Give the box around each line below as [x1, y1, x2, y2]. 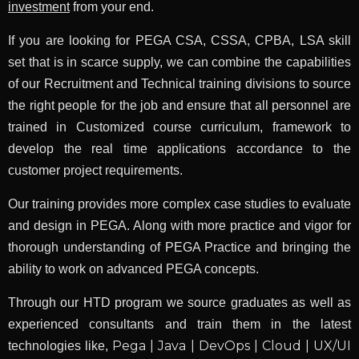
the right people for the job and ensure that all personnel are [8, 99, 351, 113]
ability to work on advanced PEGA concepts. [8, 262, 259, 276]
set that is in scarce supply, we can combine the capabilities [8, 55, 351, 70]
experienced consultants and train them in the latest [8, 317, 351, 332]
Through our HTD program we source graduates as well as [8, 296, 351, 310]
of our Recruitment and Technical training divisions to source [8, 77, 351, 91]
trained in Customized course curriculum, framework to [8, 120, 351, 135]
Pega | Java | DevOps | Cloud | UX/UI [112, 338, 352, 354]
